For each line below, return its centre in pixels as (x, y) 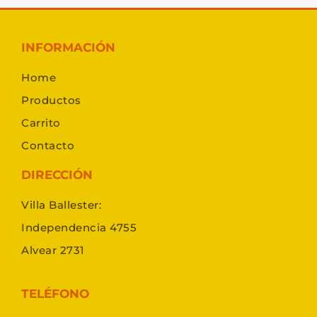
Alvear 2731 (53, 250)
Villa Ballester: (61, 205)
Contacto (48, 146)
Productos (51, 100)
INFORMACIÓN (68, 48)
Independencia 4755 (79, 228)
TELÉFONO (55, 294)
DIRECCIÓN (57, 175)
